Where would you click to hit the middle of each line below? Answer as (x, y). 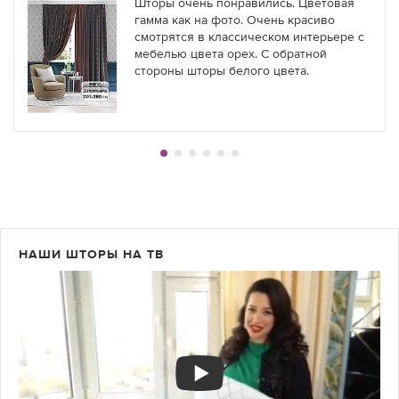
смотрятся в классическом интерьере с (249, 37)
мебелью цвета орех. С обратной (231, 54)
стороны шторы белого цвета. (222, 71)
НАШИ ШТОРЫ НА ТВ (91, 255)
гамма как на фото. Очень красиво (235, 20)
